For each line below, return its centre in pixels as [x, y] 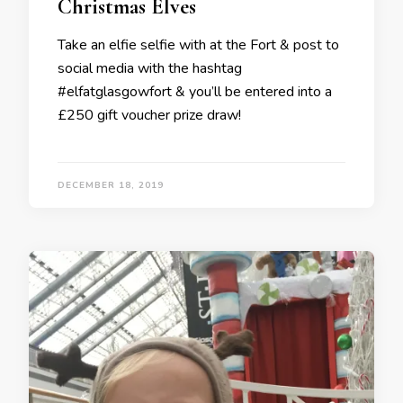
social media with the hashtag [150, 68]
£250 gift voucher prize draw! [149, 115]
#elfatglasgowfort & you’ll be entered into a [195, 92]
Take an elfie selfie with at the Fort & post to [198, 45]
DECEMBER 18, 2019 [111, 185]
